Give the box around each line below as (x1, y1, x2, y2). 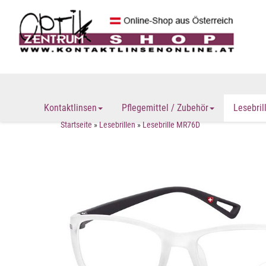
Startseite (61, 120, 92, 130)
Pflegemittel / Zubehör (122, 102, 208, 113)
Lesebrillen (99, 120, 135, 130)
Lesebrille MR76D (142, 120, 200, 130)
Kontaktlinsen (44, 102, 97, 113)
